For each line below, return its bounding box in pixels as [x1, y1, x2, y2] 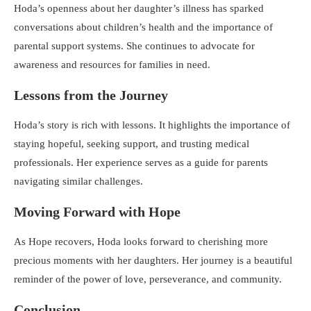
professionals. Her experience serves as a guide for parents [14, 156, 268, 168]
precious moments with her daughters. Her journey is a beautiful [14, 254, 292, 266]
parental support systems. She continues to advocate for [14, 40, 255, 51]
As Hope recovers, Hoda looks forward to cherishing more [14, 235, 268, 247]
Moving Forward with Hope [14, 203, 180, 219]
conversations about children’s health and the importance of [14, 21, 273, 33]
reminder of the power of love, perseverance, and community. [14, 273, 282, 285]
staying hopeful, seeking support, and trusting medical [14, 137, 249, 149]
